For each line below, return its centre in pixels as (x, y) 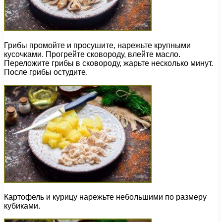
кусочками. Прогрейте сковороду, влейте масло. (92, 55)
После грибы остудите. (46, 72)
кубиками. (22, 206)
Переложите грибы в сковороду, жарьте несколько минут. (109, 63)
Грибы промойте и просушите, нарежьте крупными (97, 46)
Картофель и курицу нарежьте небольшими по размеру (105, 197)
